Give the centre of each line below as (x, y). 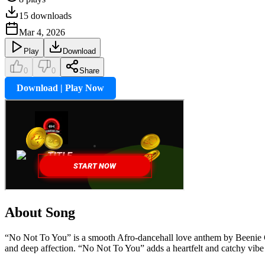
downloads (50, 15)
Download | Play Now (60, 88)
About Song (40, 212)
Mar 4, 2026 (42, 32)
